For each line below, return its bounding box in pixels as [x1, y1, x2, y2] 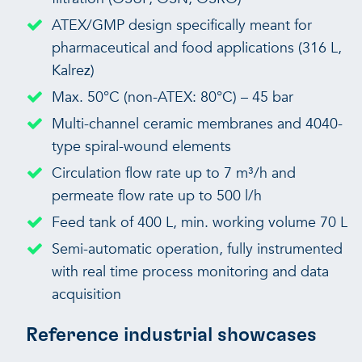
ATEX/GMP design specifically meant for [52, 15, 312, 36]
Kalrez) [52, 60, 95, 81]
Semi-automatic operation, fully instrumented [52, 238, 343, 259]
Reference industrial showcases [26, 325, 317, 345]
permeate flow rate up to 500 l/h [52, 185, 262, 206]
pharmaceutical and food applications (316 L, [52, 37, 342, 58]
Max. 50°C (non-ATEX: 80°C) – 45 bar [52, 86, 293, 107]
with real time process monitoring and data [52, 261, 329, 282]
